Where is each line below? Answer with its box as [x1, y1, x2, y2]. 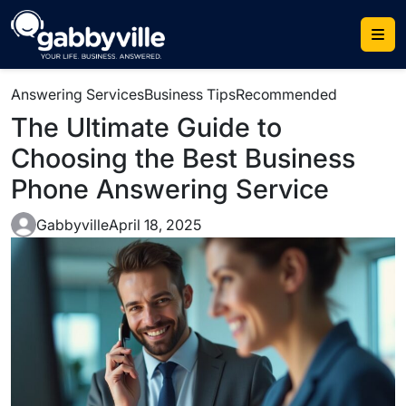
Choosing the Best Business [11, 142, 355, 174]
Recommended [236, 85, 337, 103]
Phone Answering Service [11, 173, 329, 205]
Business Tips [144, 85, 236, 103]
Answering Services [11, 85, 144, 103]
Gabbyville [36, 216, 109, 234]
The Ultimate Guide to [11, 111, 282, 143]
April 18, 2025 [109, 216, 201, 234]
